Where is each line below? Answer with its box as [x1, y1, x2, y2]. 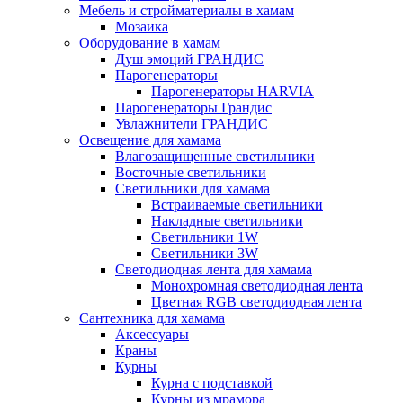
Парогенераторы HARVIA [151, 84, 314, 100]
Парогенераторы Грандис [115, 100, 272, 116]
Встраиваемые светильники [151, 197, 323, 213]
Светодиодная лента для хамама [115, 262, 312, 278]
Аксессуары [115, 327, 189, 343]
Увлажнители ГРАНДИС [115, 116, 268, 132]
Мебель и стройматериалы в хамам [79, 3, 294, 19]
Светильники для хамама [115, 181, 270, 197]
